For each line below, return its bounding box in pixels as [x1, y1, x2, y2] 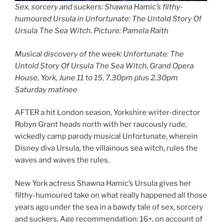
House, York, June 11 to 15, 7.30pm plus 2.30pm [15, 73, 178, 82]
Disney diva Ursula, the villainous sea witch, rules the [15, 144, 198, 153]
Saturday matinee [15, 85, 77, 94]
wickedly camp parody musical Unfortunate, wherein [15, 132, 198, 141]
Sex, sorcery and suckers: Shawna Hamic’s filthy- [15, 2, 183, 12]
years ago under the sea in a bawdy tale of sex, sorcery [15, 202, 203, 212]
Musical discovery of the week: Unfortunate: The [15, 49, 184, 58]
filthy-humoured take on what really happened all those [15, 190, 207, 200]
